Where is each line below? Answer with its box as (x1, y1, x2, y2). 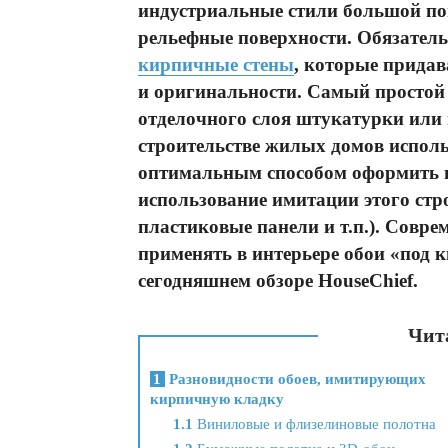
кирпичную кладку (150, 391, 284, 408)
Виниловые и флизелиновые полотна (192, 416, 436, 433)
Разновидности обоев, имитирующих (165, 371, 426, 388)
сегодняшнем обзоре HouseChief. (138, 270, 418, 291)
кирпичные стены (138, 54, 294, 75)
